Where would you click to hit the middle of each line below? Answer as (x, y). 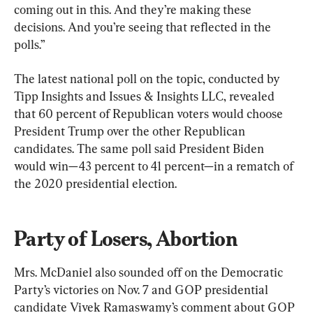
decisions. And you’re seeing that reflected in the (144, 27)
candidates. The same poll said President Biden (140, 149)
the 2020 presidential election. (95, 184)
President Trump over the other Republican (131, 131)
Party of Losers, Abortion (126, 239)
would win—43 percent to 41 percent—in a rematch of (155, 166)
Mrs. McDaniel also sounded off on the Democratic (150, 272)
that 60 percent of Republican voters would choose (150, 114)
